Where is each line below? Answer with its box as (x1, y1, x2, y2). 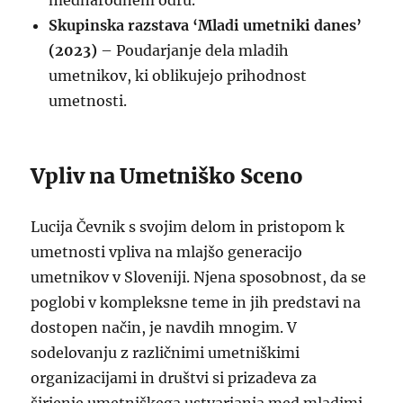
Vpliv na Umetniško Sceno (31, 163, 304, 189)
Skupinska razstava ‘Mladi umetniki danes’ (49, 16, 363, 34)
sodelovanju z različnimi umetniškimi (31, 344, 300, 362)
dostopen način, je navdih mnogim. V (31, 318, 298, 336)
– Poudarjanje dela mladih (97, 41, 290, 59)
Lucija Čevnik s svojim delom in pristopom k (31, 218, 345, 236)
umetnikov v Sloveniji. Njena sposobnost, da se (31, 268, 367, 286)
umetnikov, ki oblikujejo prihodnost (49, 67, 308, 85)
